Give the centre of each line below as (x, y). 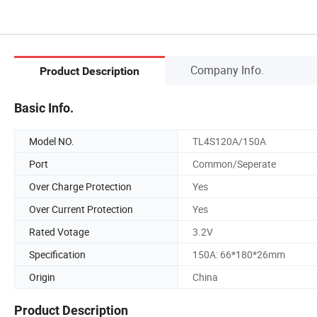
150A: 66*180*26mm (239, 254)
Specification (57, 254)
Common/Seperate (234, 163)
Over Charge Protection (80, 186)
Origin (42, 277)
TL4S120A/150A (229, 141)
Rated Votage (59, 231)
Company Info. (227, 70)
